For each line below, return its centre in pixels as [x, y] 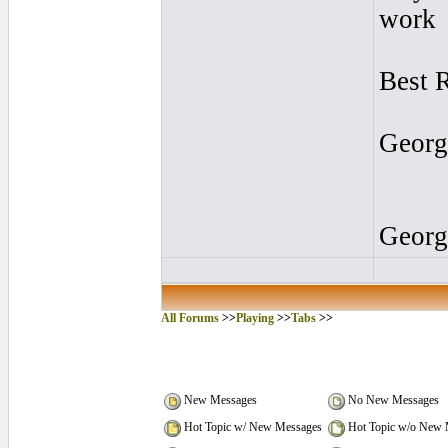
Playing [254, 318]
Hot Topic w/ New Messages [251, 427]
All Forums [189, 318]
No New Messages [391, 400]
